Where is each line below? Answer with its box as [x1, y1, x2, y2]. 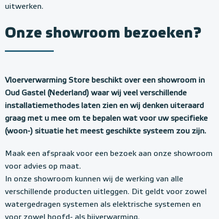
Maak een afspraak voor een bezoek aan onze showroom [5, 150, 213, 158]
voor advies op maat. [5, 163, 81, 171]
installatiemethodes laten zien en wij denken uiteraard [5, 102, 204, 110]
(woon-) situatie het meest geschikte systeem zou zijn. [5, 128, 208, 136]
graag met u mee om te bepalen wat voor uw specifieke [5, 115, 208, 123]
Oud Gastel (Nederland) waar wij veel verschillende [5, 89, 187, 98]
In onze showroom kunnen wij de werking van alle [5, 175, 183, 184]
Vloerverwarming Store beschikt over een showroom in [5, 77, 205, 85]
